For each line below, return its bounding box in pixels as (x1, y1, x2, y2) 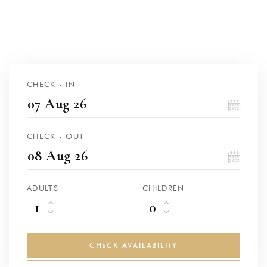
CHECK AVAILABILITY (89, 240, 178, 250)
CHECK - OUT (27, 131, 85, 141)
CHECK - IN (27, 79, 75, 89)
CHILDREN (142, 182, 185, 193)
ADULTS (27, 182, 58, 193)
